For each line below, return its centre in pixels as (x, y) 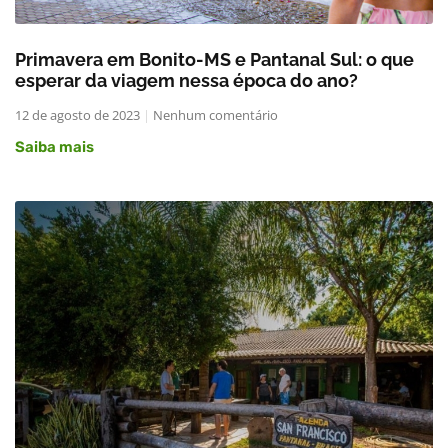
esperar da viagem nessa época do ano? (186, 81)
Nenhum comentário (214, 115)
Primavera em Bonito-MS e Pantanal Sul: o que (214, 60)
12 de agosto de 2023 (79, 115)
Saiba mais (54, 147)
